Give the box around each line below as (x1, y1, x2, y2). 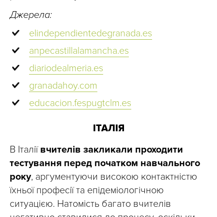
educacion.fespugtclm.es (29, 97, 131, 109)
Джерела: (10, 9, 52, 21)
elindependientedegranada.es (29, 28, 152, 40)
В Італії (10, 144, 40, 156)
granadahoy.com (29, 80, 97, 92)
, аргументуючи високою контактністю (31, 171, 197, 183)
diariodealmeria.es (29, 62, 103, 75)
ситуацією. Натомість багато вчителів (10, 198, 171, 210)
